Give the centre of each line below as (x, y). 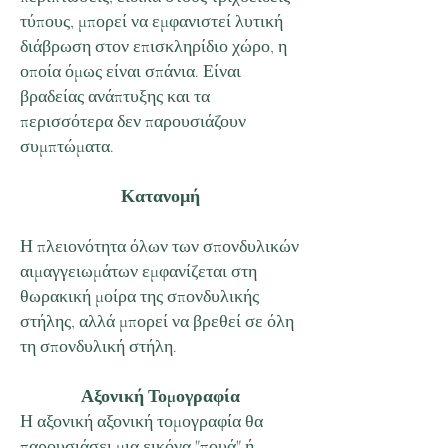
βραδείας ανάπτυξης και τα (115, 96)
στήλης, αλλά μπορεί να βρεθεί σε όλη (157, 321)
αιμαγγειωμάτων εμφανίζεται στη (138, 271)
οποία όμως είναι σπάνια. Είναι (130, 71)
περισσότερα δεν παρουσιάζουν (133, 121)
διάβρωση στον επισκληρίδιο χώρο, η (153, 46)
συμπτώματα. (67, 146)
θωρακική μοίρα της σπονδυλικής (139, 296)
